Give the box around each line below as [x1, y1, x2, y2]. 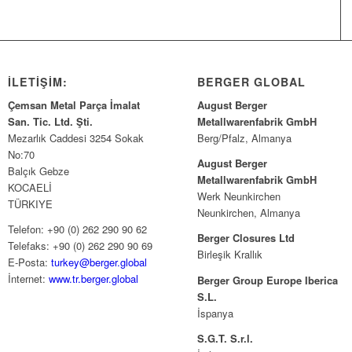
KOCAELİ [8, 180, 53, 196]
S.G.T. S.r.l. [197, 330, 254, 346]
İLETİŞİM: [8, 74, 68, 90]
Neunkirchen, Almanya [197, 205, 301, 221]
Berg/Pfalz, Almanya [197, 130, 292, 146]
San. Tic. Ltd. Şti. [8, 114, 93, 130]
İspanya [197, 305, 234, 321]
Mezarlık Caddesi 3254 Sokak [8, 130, 145, 146]
